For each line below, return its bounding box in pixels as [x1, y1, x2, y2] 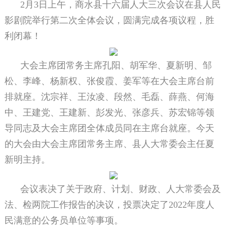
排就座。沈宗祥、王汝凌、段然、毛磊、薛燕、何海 [4, 92, 214, 102]
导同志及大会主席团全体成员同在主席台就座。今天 [4, 123, 214, 134]
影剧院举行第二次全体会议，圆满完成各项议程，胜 [4, 15, 214, 26]
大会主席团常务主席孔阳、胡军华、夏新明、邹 [20, 60, 212, 71]
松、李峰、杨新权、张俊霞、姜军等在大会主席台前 [4, 76, 214, 87]
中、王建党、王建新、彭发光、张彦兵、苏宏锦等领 [4, 107, 214, 118]
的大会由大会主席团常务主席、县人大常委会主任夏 [4, 139, 214, 149]
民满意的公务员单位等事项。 [4, 215, 123, 226]
